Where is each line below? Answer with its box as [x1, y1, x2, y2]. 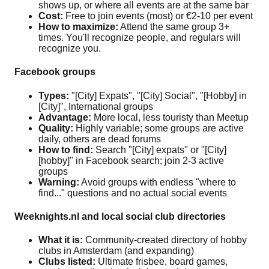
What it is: [38, 235, 83, 246]
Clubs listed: [38, 256, 95, 267]
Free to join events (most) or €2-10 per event [63, 11, 253, 22]
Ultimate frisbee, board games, [95, 256, 228, 267]
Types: [38, 90, 69, 101]
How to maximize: [38, 22, 118, 32]
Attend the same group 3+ [118, 22, 229, 32]
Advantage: [38, 112, 91, 122]
